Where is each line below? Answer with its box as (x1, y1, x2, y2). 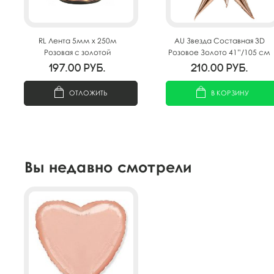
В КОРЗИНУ (211, 88, 249, 97)
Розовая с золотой (44, 47, 111, 57)
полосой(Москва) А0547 (32, 59, 123, 68)
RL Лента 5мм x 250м (38, 35, 117, 45)
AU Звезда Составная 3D (174, 35, 265, 45)
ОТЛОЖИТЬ (68, 88, 108, 97)
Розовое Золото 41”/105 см (168, 47, 270, 57)
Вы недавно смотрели (24, 157, 192, 176)
